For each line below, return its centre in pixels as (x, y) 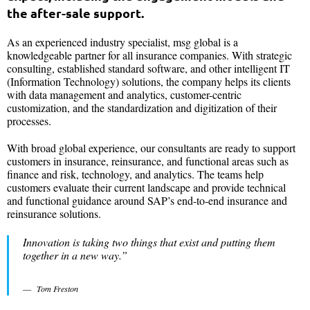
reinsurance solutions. (56, 213)
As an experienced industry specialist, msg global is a (122, 42)
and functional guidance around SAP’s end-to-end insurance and (147, 200)
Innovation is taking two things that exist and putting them (149, 242)
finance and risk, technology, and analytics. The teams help (135, 174)
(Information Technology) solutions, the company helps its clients (149, 81)
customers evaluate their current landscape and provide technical (146, 187)
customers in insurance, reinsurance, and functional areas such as (148, 161)
